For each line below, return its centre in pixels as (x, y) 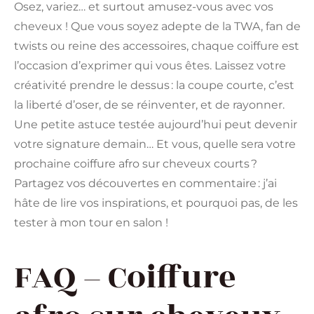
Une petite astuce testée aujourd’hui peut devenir (156, 125)
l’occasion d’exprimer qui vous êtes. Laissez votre (150, 66)
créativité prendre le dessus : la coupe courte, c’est (154, 86)
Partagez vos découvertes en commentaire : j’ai (145, 184)
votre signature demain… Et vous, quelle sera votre (155, 144)
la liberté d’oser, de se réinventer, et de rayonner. (149, 105)
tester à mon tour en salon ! (91, 223)
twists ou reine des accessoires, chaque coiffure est (157, 46)
